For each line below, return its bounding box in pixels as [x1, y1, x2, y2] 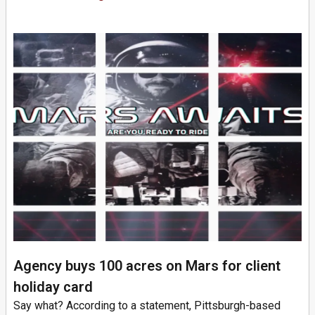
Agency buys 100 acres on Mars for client [13, 257, 281, 274]
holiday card [13, 278, 93, 295]
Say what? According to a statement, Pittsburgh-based [13, 298, 281, 312]
